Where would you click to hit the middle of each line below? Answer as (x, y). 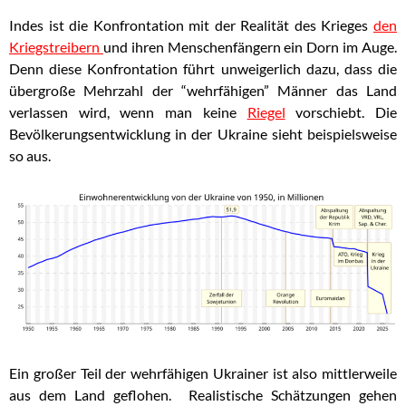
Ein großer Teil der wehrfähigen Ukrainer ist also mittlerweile (203, 372)
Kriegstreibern (56, 47)
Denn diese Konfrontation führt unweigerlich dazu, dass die (203, 69)
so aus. (30, 156)
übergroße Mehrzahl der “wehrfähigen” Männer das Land (203, 91)
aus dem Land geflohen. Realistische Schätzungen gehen (203, 394)
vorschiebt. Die (341, 112)
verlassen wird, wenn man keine (128, 112)
